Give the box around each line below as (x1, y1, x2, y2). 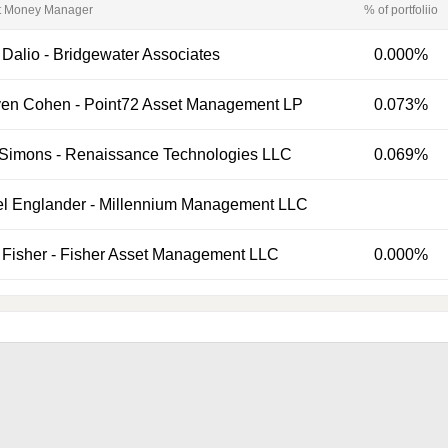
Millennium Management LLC (98, 196, 308, 213)
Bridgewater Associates (52, 46, 220, 63)
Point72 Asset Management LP (83, 96, 303, 113)
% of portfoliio (364, 3, 438, 17)
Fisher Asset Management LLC (59, 246, 279, 263)
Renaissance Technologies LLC (64, 146, 292, 163)
